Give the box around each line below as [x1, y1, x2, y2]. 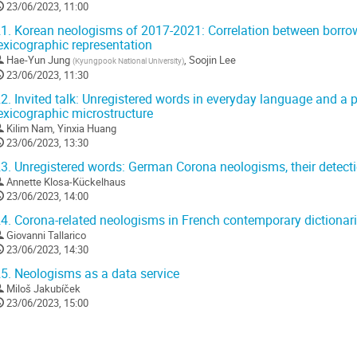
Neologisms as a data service [11, 265, 179, 282]
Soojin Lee [189, 52, 236, 67]
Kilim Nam [6, 120, 53, 135]
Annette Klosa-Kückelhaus [6, 174, 126, 189]
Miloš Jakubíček [6, 280, 80, 296]
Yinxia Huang [57, 120, 116, 135]
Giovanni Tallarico [6, 227, 86, 242]
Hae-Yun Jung [6, 52, 70, 67]
